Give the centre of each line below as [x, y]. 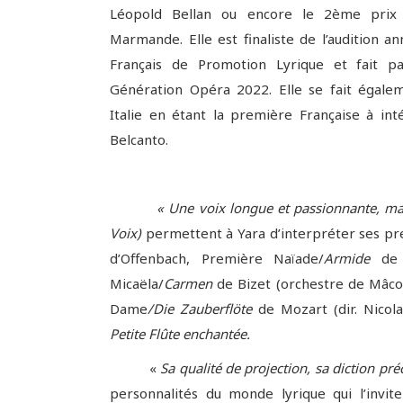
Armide [353, 258]
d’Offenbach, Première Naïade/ [217, 258]
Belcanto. [139, 139]
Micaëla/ [137, 283]
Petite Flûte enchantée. [180, 334]
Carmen [191, 283]
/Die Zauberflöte [203, 309]
